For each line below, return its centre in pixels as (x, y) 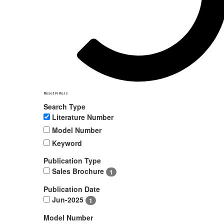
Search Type (64, 106)
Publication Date (72, 189)
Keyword (67, 143)
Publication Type (72, 160)
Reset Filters (56, 93)
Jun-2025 (69, 200)
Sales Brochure (79, 171)
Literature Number (83, 117)
